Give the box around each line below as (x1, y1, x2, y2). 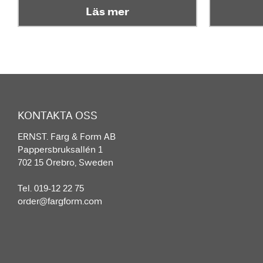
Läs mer (86, 4, 129, 18)
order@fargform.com (18, 195, 102, 207)
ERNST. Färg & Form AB (18, 131, 116, 142)
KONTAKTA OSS (18, 109, 97, 122)
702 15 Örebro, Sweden (18, 157, 113, 168)
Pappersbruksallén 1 (18, 144, 103, 155)
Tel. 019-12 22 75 (18, 183, 84, 194)
